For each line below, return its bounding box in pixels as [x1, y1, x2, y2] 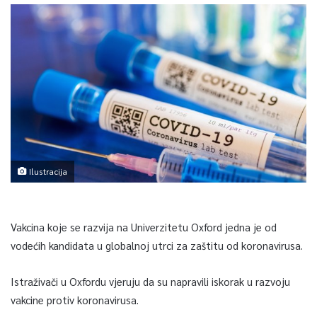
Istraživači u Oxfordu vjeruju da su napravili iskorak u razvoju [11, 274, 290, 288]
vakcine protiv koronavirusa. [11, 292, 139, 306]
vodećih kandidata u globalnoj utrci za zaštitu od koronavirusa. [11, 238, 303, 252]
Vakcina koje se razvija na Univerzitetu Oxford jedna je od [11, 219, 277, 234]
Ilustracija [27, 166, 67, 177]
